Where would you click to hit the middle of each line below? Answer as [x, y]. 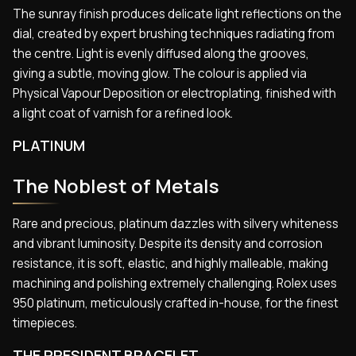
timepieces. [45, 323]
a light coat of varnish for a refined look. [123, 113]
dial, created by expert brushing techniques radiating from [174, 33]
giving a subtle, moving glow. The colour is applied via [160, 73]
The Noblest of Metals [116, 185]
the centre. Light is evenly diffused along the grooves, [161, 53]
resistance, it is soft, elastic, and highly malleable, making [170, 264]
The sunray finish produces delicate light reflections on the [177, 14]
